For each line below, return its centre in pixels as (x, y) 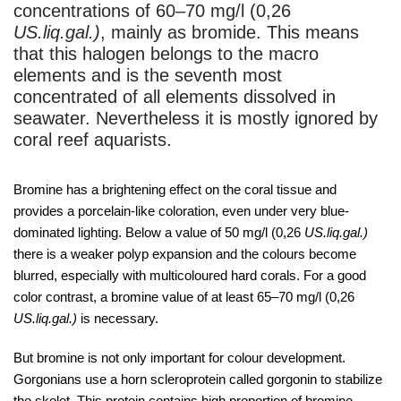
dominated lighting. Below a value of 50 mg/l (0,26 (159, 233)
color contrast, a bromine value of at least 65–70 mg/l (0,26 (184, 297)
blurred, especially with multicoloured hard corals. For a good (190, 276)
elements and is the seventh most (148, 76)
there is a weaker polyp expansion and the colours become (185, 254)
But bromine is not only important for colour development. (179, 358)
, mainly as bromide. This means (230, 33)
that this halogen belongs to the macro (166, 54)
